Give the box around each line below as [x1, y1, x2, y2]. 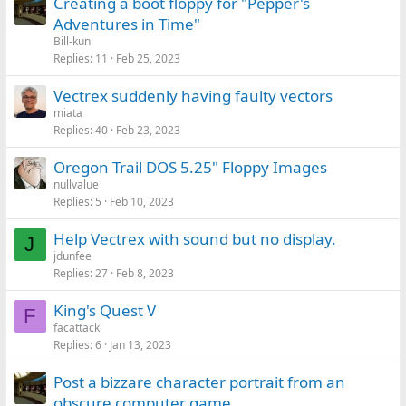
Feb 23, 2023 [115, 122, 180, 138]
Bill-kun [53, 34, 91, 49]
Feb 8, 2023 [115, 266, 174, 281]
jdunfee [53, 248, 92, 264]
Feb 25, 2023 [115, 51, 180, 66]
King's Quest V [53, 300, 156, 321]
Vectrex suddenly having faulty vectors [53, 85, 333, 106]
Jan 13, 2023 [109, 337, 171, 353]
